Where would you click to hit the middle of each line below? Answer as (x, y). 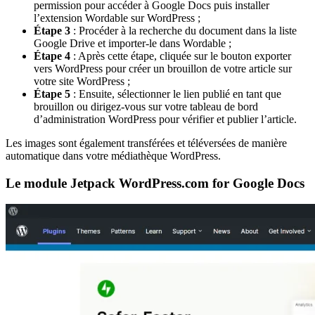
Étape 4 (52, 56)
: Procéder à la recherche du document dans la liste (184, 30)
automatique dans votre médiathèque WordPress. (113, 155)
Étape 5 (52, 94)
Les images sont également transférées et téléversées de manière (146, 143)
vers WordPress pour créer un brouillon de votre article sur (163, 68)
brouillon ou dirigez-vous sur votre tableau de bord (146, 106)
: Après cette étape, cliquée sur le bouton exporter (181, 56)
